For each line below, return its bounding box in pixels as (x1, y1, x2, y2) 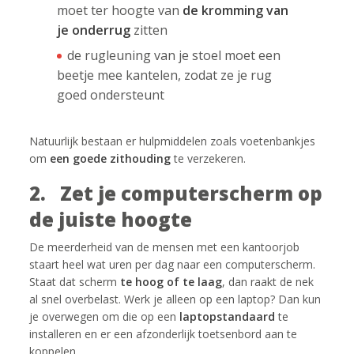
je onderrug (57, 21, 131, 39)
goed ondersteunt (57, 86, 165, 104)
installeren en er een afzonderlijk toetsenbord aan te (29, 326, 298, 341)
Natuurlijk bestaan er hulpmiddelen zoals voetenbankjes (29, 134, 316, 149)
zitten (130, 21, 168, 39)
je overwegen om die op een (29, 309, 180, 324)
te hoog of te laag (120, 274, 223, 289)
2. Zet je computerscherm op (29, 180, 323, 206)
